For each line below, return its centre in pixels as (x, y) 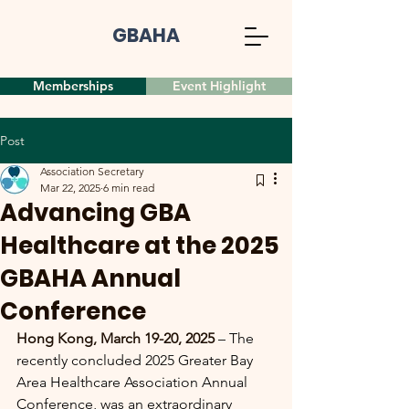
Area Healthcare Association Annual (134, 382)
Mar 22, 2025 (70, 188)
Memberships (73, 86)
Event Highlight (219, 86)
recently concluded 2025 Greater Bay (136, 360)
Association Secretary (92, 171)
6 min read (129, 188)
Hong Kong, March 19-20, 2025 (115, 338)
